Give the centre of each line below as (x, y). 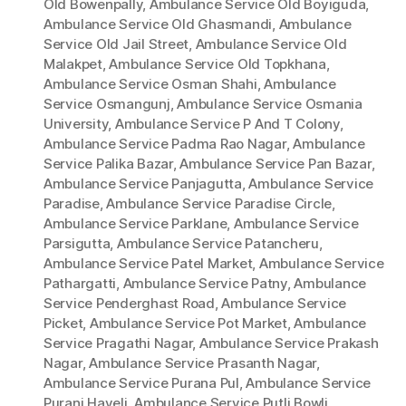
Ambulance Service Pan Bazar (275, 164)
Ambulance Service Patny (205, 284)
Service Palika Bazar (108, 164)
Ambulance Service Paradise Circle (219, 204)
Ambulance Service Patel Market (148, 264)
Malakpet (73, 64)
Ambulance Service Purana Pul (141, 383)
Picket (63, 324)
